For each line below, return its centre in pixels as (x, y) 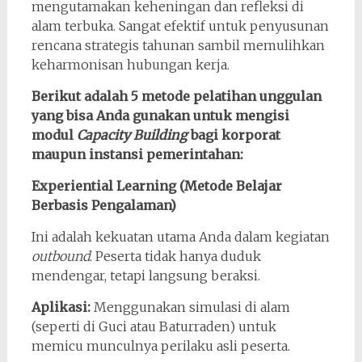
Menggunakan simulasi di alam (190, 307)
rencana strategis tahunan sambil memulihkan (178, 45)
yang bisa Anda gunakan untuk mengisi (160, 115)
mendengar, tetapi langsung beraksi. (145, 275)
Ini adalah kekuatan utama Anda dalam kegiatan (180, 236)
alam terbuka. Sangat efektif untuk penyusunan (180, 25)
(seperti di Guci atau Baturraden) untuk (154, 326)
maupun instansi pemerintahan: (137, 154)
